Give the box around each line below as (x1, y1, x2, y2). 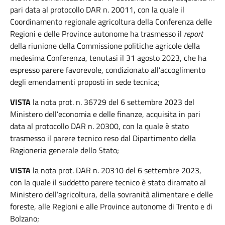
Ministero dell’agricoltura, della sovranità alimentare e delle (10, 188, 213, 200)
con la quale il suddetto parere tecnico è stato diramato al (10, 176, 206, 188)
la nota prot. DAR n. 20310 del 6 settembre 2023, (33, 164, 201, 176)
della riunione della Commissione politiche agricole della (10, 40, 200, 52)
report (184, 28, 203, 40)
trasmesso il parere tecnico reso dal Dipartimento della (10, 132, 196, 144)
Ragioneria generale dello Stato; (10, 144, 119, 156)
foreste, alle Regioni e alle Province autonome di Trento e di (10, 200, 212, 212)
